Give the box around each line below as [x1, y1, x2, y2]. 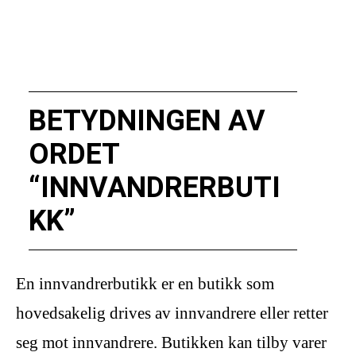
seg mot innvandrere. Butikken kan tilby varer [16, 333, 327, 353]
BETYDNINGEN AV [29, 104, 265, 137]
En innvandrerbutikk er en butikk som [16, 274, 274, 294]
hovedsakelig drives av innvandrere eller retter [16, 304, 328, 323]
